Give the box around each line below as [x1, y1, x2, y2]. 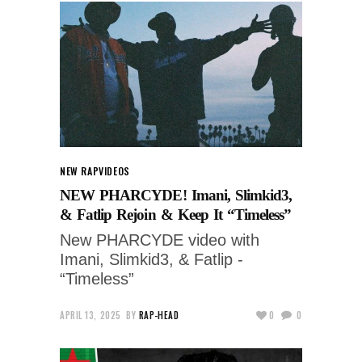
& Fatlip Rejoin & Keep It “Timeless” [60, 205, 292, 223]
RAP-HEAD [138, 308, 179, 322]
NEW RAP [60, 163, 99, 178]
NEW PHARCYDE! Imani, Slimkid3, [60, 186, 293, 204]
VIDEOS [99, 163, 130, 178]
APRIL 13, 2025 [60, 308, 121, 322]
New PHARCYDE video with [60, 230, 259, 249]
